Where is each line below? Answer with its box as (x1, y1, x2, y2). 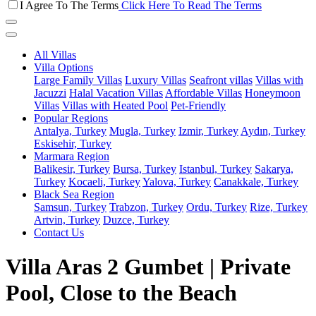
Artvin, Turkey (34, 214, 100, 226)
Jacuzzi (34, 87, 66, 99)
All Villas (34, 49, 76, 61)
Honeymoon (245, 87, 300, 99)
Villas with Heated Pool (62, 99, 168, 111)
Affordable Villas (165, 87, 242, 99)
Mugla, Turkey (109, 125, 176, 137)
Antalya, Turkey (34, 125, 107, 137)
